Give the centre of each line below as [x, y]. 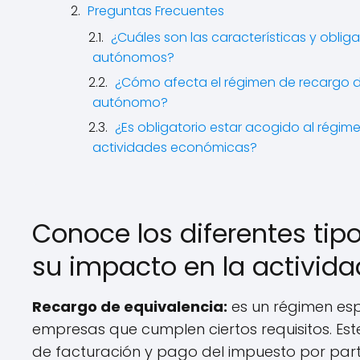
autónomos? [133, 57]
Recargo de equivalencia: [130, 307]
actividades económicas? [175, 147]
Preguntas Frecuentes [156, 11]
